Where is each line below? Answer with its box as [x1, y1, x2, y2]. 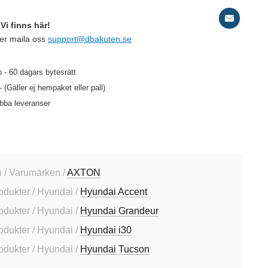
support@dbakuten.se [48, 34, 132, 44]
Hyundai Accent [80, 187, 147, 197]
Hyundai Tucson [80, 244, 150, 254]
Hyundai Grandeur [80, 206, 159, 216]
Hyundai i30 [80, 225, 132, 235]
